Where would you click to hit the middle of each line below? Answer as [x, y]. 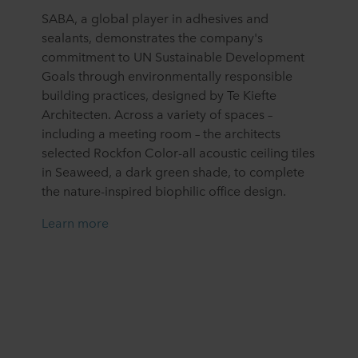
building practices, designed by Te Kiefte [159, 94]
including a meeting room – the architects [161, 132]
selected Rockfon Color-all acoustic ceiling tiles [178, 151]
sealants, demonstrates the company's [152, 36]
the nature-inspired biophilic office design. [164, 190]
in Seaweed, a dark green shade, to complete [173, 171]
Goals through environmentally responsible [167, 75]
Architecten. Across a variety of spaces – [157, 113]
